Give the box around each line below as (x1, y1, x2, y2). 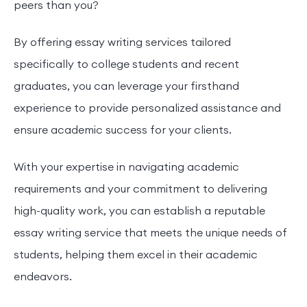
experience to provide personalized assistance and (14, 101, 281, 116)
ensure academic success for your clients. (14, 123, 234, 138)
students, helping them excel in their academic (14, 248, 258, 262)
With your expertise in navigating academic (14, 160, 239, 175)
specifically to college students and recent (14, 58, 239, 72)
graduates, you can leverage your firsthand (14, 79, 239, 94)
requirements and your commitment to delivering (14, 182, 267, 197)
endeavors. (14, 270, 72, 284)
